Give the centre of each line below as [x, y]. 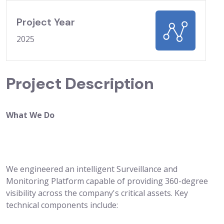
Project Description [80, 83]
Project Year [46, 22]
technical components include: [62, 205]
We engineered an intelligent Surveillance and [92, 169]
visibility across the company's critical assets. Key [97, 193]
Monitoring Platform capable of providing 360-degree [107, 181]
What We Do [30, 115]
